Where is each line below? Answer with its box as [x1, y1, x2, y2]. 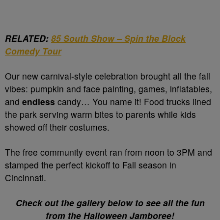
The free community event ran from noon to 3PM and [5, 146, 212, 159]
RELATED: [5, 32, 51, 45]
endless [22, 95, 55, 108]
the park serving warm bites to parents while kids [5, 108, 196, 121]
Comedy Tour [5, 45, 61, 57]
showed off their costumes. [5, 121, 110, 134]
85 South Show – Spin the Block [51, 32, 186, 45]
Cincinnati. [5, 171, 46, 184]
